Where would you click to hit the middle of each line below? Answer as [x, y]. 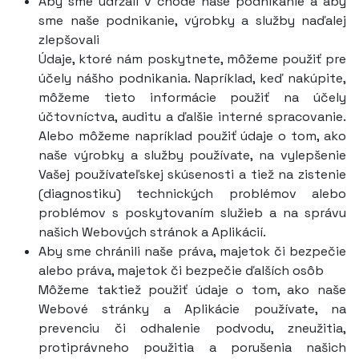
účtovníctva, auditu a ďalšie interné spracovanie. [192, 117]
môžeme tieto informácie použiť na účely [192, 97]
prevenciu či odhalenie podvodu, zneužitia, [192, 328]
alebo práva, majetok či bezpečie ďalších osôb [181, 270]
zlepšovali [69, 40]
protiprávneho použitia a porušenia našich [192, 347]
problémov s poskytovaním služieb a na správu [192, 213]
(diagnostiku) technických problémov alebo [192, 194]
